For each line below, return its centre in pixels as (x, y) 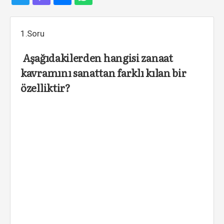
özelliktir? (45, 87)
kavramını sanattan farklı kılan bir (103, 72)
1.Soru (32, 33)
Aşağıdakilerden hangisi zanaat (97, 57)
